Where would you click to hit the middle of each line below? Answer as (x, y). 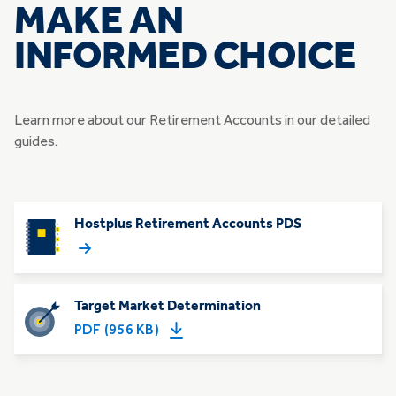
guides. (36, 143)
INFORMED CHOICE (185, 58)
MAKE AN (99, 23)
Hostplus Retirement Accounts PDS (188, 225)
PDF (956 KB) (117, 329)
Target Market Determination (168, 306)
